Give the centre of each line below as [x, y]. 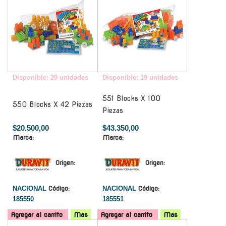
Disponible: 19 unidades [140, 77]
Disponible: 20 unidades [50, 77]
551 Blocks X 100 [131, 98]
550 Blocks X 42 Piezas [52, 104]
